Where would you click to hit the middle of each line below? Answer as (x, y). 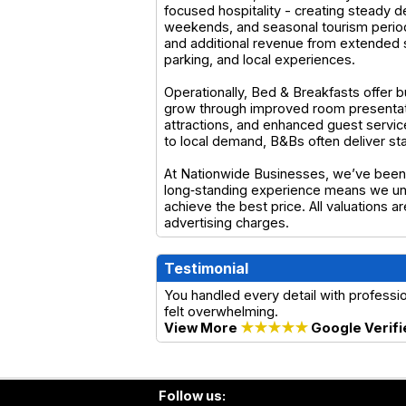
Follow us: (192, 396)
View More (202, 328)
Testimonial (206, 268)
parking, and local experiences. (260, 59)
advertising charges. (227, 222)
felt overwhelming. (221, 311)
